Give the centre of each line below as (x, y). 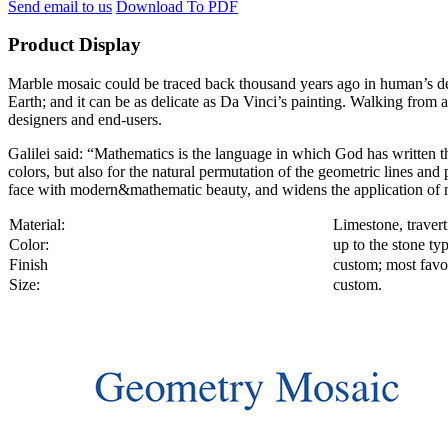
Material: (37, 225)
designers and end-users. (85, 120)
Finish (28, 265)
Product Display (74, 45)
